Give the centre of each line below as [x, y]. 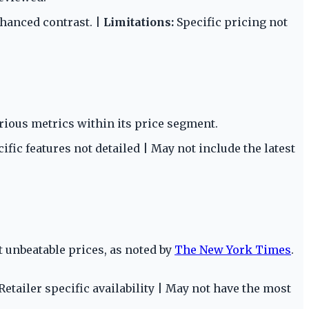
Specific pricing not [231, 22]
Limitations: [139, 22]
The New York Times [233, 249]
